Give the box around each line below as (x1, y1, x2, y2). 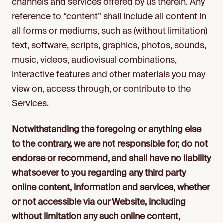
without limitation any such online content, (12, 212, 180, 221)
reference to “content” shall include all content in (12, 12, 206, 21)
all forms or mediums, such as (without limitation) (12, 27, 207, 36)
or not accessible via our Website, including (12, 198, 186, 207)
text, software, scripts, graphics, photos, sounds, (12, 41, 206, 50)
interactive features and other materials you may (12, 70, 205, 79)
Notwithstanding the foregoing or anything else (12, 125, 201, 134)
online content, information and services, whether (12, 183, 210, 192)
